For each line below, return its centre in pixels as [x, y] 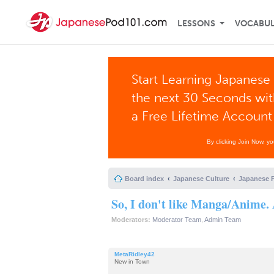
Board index [144, 179]
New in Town [132, 261]
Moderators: [131, 220]
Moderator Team [177, 220]
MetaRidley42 [135, 254]
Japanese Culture [201, 179]
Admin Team [223, 220]
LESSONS [196, 24]
